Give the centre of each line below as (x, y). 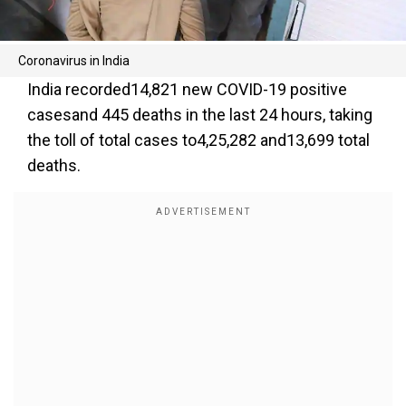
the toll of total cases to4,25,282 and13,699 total (198, 140)
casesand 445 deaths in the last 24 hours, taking (200, 115)
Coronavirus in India (74, 61)
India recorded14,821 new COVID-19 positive (187, 90)
